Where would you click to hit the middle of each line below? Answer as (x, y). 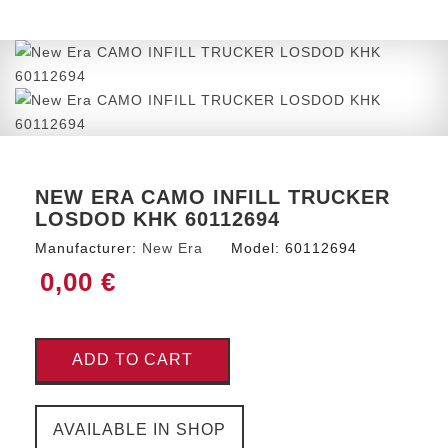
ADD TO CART (132, 360)
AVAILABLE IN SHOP (139, 429)
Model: (255, 247)
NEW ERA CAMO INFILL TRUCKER (212, 196)
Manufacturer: (86, 247)
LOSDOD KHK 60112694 (157, 218)
